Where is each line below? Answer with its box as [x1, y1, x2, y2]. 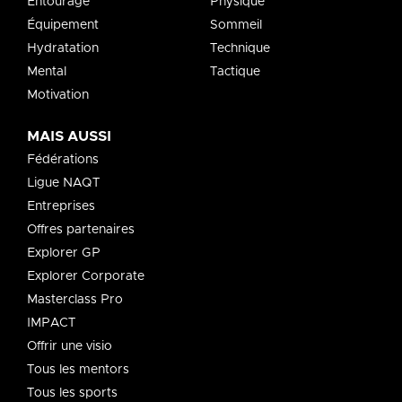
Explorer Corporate [27, 270, 144, 284]
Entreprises [27, 200, 95, 214]
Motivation [27, 89, 89, 102]
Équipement [27, 19, 99, 32]
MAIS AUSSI [27, 129, 111, 144]
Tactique [210, 66, 260, 79]
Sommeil [210, 19, 262, 32]
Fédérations [27, 153, 99, 167]
